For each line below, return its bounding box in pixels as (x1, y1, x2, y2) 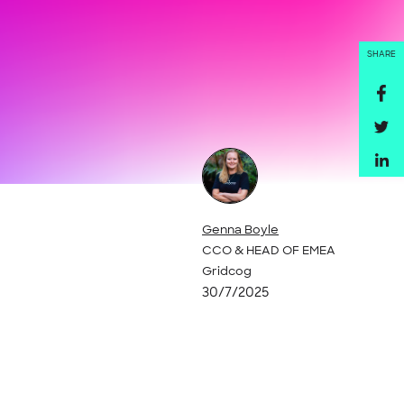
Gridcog (202, 263, 252, 279)
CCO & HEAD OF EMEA (202, 243, 335, 258)
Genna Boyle (202, 222, 279, 237)
